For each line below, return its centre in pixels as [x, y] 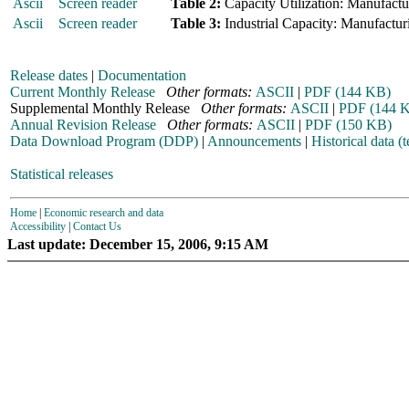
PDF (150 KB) [348, 125]
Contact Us [97, 226]
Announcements [254, 141]
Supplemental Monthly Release [105, 108]
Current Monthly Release [83, 92]
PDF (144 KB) [347, 92]
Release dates [49, 75]
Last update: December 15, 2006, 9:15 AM [138, 244]
